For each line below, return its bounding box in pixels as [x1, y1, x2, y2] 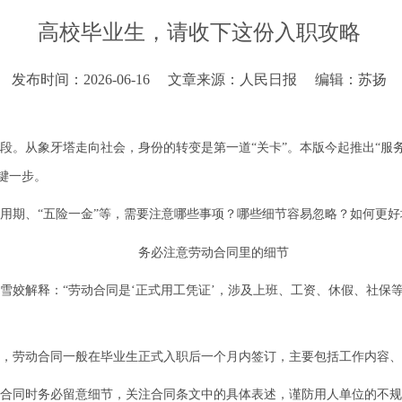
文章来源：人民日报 [167, 72, 297, 87]
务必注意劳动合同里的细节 [137, 246, 289, 259]
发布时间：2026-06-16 [11, 72, 150, 87]
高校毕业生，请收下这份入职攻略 [37, 21, 361, 44]
